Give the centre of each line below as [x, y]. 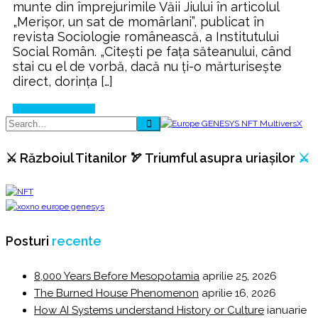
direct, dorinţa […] [63, 82]
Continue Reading [49, 109]
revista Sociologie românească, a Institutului [146, 37]
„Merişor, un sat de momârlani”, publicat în [138, 22]
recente [77, 241]
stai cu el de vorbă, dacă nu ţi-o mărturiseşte [147, 67]
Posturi [29, 241]
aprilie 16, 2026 [239, 294]
